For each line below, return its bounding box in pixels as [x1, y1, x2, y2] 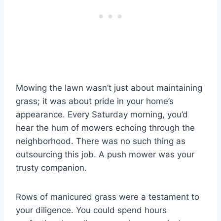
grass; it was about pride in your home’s [16, 96, 174, 107]
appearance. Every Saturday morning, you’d [16, 110, 188, 120]
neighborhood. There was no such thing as [16, 136, 185, 147]
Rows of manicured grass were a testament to [16, 192, 199, 202]
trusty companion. [16, 163, 87, 173]
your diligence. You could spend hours [16, 205, 167, 216]
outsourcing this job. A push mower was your [16, 149, 194, 160]
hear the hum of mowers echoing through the [16, 123, 195, 133]
